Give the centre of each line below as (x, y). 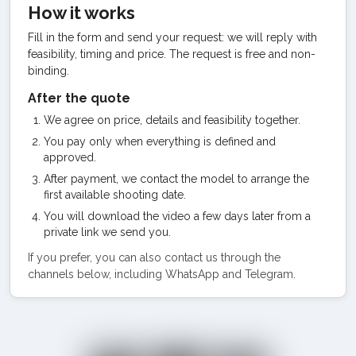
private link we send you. (107, 232)
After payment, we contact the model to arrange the (176, 178)
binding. (48, 70)
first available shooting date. (115, 194)
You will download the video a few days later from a (177, 216)
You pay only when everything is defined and (160, 141)
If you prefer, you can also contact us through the (154, 257)
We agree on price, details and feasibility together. (172, 120)
